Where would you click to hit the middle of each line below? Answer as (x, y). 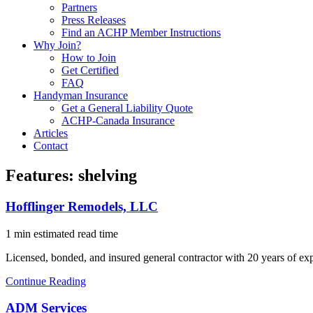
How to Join (89, 58)
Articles (51, 133)
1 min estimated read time (62, 233)
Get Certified (90, 70)
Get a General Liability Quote (127, 108)
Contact (51, 146)
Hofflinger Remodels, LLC (82, 206)
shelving (108, 175)
